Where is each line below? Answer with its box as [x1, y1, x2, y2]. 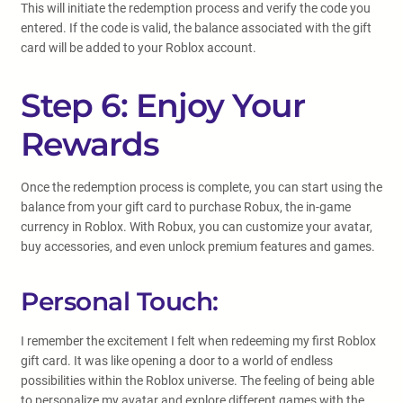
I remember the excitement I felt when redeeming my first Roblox [21, 334, 376, 348]
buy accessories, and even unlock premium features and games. [21, 239, 375, 254]
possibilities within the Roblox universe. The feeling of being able [21, 373, 374, 388]
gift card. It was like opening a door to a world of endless [21, 354, 333, 368]
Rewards [21, 124, 159, 164]
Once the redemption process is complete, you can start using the [21, 180, 382, 194]
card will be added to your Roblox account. [21, 40, 256, 55]
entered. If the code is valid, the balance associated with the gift [21, 21, 372, 35]
